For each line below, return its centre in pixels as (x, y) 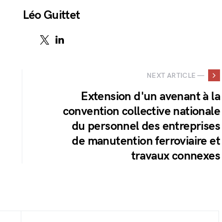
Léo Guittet (52, 15)
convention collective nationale (141, 111)
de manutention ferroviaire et (146, 141)
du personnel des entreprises (146, 126)
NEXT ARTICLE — (175, 75)
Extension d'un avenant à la (150, 96)
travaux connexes (175, 156)
